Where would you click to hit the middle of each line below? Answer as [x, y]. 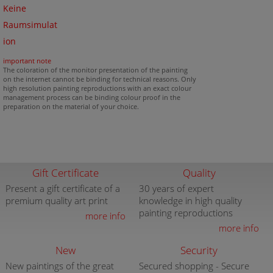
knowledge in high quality [190, 200]
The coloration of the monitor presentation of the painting [95, 70]
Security [199, 250]
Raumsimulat [30, 25]
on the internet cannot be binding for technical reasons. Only [100, 79]
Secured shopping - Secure [194, 266]
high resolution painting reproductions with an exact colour [97, 88]
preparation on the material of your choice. [71, 106]
